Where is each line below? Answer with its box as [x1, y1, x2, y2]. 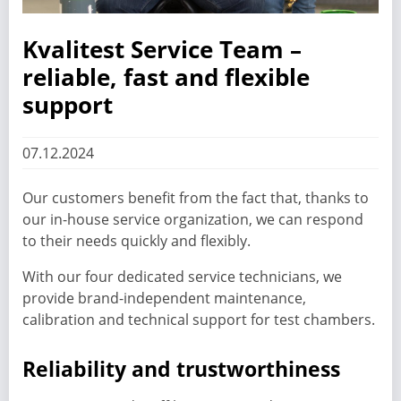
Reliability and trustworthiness [22, 354, 340, 383]
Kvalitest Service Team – [22, 32, 302, 65]
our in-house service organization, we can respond [22, 209, 363, 229]
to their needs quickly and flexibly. [22, 230, 251, 251]
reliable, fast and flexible [22, 60, 310, 93]
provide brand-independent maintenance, [22, 287, 306, 308]
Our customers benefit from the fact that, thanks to [22, 187, 369, 208]
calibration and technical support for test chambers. [22, 309, 375, 329]
